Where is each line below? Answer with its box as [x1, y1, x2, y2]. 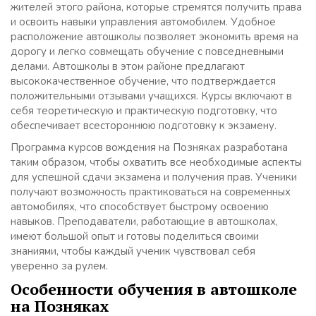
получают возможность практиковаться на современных [11, 185, 291, 200]
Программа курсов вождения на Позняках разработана [11, 140, 288, 155]
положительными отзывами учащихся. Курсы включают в [11, 89, 292, 104]
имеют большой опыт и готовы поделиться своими [11, 229, 259, 244]
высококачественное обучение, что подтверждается [11, 74, 276, 89]
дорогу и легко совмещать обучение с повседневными [11, 44, 284, 59]
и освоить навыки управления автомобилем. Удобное [11, 15, 276, 30]
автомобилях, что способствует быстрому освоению [11, 200, 269, 214]
